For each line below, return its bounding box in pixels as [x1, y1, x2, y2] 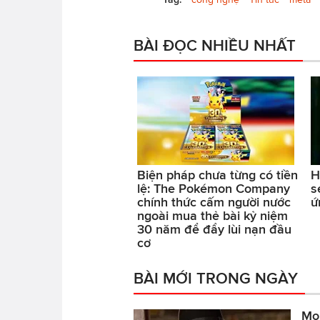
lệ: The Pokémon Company [137, 181, 290, 196]
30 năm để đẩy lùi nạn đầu [137, 221, 291, 236]
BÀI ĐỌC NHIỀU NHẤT [134, 36, 296, 54]
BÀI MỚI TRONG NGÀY [134, 269, 298, 286]
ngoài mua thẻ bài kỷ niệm [137, 208, 288, 223]
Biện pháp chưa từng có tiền [137, 167, 298, 182]
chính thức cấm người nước [137, 194, 291, 209]
